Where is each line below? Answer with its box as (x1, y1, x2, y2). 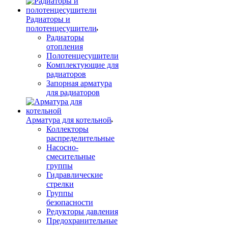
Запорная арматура (46, 79, 112, 88)
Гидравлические (46, 170, 103, 179)
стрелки (46, 180, 74, 188)
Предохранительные (46, 216, 118, 225)
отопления (46, 42, 83, 51)
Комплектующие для (46, 61, 119, 69)
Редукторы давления (46, 207, 118, 216)
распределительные (46, 134, 115, 142)
